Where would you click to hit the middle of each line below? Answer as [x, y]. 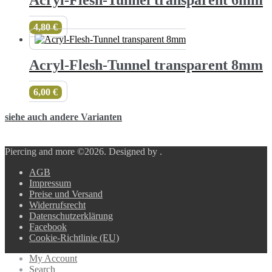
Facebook [48, 227]
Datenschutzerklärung [71, 216]
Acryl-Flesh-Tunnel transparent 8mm [146, 65]
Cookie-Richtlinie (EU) [74, 238]
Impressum [50, 183]
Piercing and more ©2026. [57, 152]
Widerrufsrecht [57, 205]
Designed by [134, 152]
